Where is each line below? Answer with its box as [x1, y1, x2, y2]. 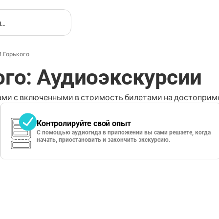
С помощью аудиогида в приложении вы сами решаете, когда [37, 129, 211, 136]
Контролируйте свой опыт [37, 119, 131, 128]
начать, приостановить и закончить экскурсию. [37, 136, 171, 143]
